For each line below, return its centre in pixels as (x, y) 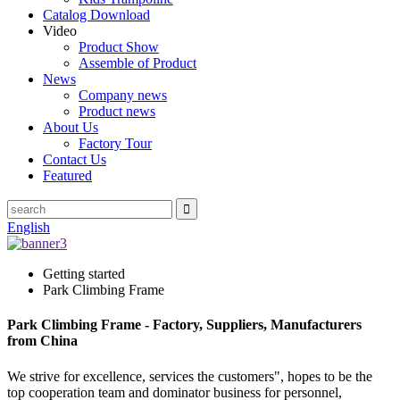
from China (42, 341)
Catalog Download (96, 15)
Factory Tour (115, 143)
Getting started (84, 274)
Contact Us (75, 159)
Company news (123, 95)
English (29, 227)
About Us (71, 127)
